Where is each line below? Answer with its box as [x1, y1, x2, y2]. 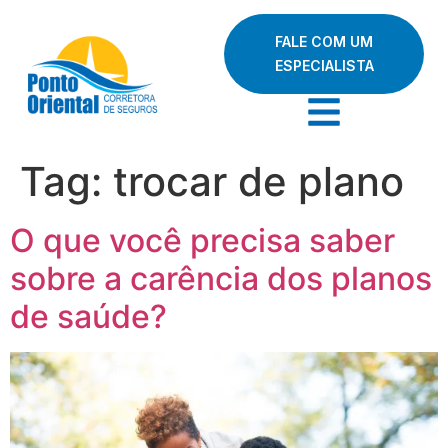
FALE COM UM [275, 33, 373, 50]
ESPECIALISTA [274, 57, 374, 74]
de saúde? [10, 297, 167, 336]
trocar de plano [113, 157, 404, 206]
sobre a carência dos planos [10, 259, 432, 298]
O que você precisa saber [10, 221, 395, 260]
